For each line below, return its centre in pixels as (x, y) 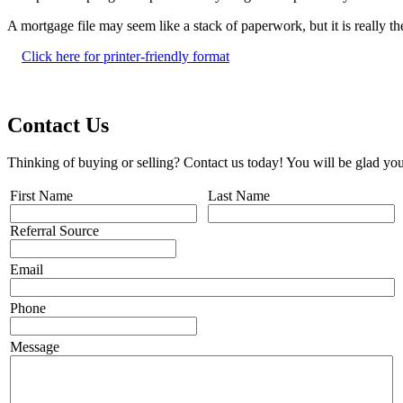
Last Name (239, 196)
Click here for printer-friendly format (125, 56)
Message (35, 347)
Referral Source (54, 231)
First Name (41, 196)
